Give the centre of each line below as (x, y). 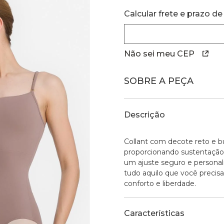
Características (154, 213)
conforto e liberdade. (160, 183)
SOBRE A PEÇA (159, 81)
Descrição (144, 114)
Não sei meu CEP (159, 53)
